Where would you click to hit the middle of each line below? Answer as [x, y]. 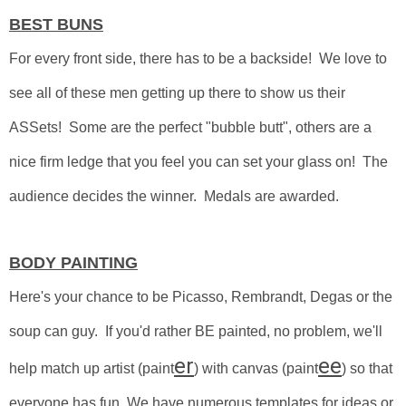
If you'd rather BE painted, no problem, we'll [244, 331]
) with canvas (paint [256, 368]
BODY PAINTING [73, 263]
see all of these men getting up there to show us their [177, 93]
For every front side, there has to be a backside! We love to [198, 58]
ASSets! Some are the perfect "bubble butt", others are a [190, 127]
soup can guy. [57, 331]
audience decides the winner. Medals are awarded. [178, 196]
